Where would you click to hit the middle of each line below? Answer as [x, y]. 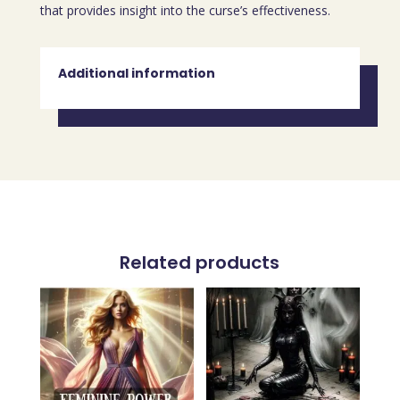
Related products [200, 262]
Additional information [136, 73]
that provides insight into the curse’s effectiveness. [185, 10]
